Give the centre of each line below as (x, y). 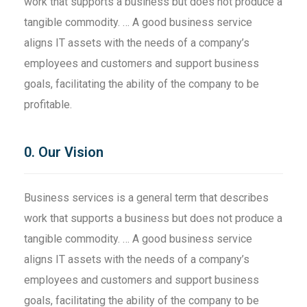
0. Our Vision (64, 152)
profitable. (48, 105)
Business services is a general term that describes (146, 198)
